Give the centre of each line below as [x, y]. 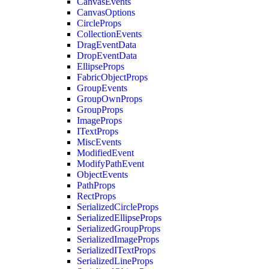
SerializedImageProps [118, 239]
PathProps [96, 185]
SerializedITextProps [116, 250]
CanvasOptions [106, 12]
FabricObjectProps [112, 77]
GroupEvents [102, 88]
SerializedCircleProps [118, 207]
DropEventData [107, 56]
